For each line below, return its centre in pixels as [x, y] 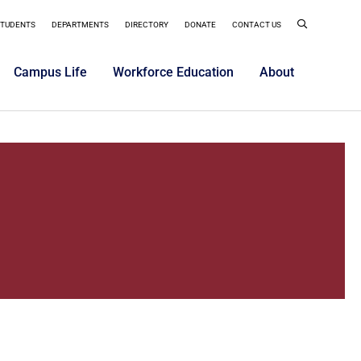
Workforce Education [173, 72]
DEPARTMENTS [80, 25]
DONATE [200, 25]
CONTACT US [257, 25]
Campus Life [50, 72]
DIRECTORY [147, 25]
